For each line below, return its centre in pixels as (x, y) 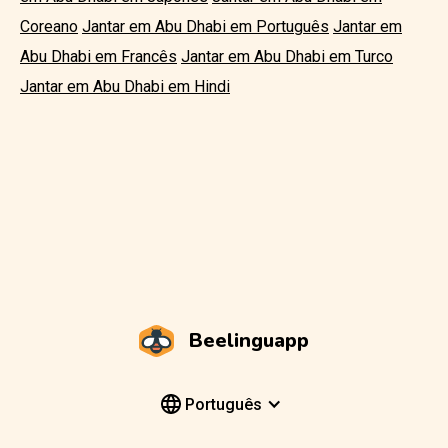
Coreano (49, 26)
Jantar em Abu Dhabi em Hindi (125, 86)
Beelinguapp (249, 340)
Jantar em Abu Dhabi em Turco (287, 56)
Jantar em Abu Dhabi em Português (205, 26)
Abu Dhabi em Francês (98, 56)
